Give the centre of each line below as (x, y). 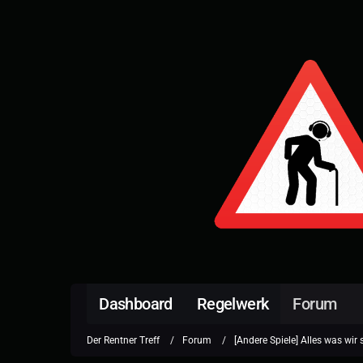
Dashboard (136, 304)
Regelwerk (233, 304)
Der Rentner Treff (124, 340)
